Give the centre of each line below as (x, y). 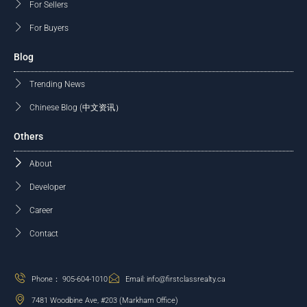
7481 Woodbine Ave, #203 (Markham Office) (105, 301)
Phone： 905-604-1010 (69, 280)
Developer (47, 187)
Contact (44, 233)
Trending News (57, 84)
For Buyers (49, 28)
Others (28, 137)
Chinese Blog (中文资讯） (76, 107)
